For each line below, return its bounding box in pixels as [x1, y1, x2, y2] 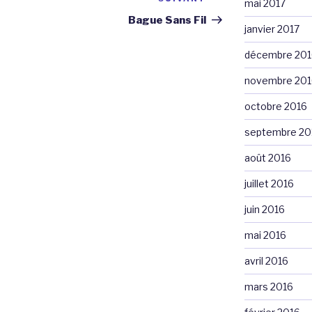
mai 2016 [244, 229, 286, 242]
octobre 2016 [244, 100, 307, 113]
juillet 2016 [244, 178, 294, 190]
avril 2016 [244, 255, 288, 267]
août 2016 [244, 152, 291, 164]
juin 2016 [244, 203, 285, 216]
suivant [205, 10, 249, 24]
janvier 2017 [244, 23, 299, 36]
